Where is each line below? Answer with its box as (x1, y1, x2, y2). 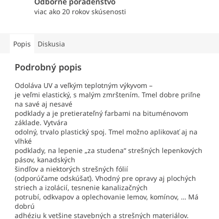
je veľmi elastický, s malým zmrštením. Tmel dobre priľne (15, 90, 200, 100)
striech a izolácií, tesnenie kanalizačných (15, 183, 148, 193)
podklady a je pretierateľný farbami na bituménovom (15, 109, 188, 118)
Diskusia (38, 39, 65, 49)
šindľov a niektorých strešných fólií (15, 164, 128, 174)
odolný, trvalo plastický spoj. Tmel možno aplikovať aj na (15, 127, 197, 137)
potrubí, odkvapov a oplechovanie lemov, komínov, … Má (15, 192, 198, 202)
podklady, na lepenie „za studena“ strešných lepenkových (15, 146, 202, 155)
